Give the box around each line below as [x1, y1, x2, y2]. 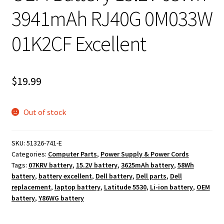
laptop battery [54, 182, 100, 191]
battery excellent [38, 171, 92, 180]
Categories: [11, 149, 48, 158]
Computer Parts [47, 149, 97, 158]
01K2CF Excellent [11, 30, 146, 56]
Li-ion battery [149, 182, 193, 191]
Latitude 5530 [103, 182, 146, 191]
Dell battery [95, 171, 132, 180]
